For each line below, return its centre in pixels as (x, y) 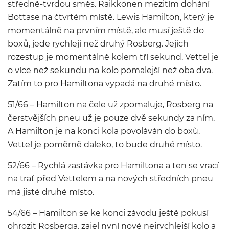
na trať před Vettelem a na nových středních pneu (110, 179)
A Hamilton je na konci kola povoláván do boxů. (104, 131)
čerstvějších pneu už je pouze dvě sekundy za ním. (111, 118)
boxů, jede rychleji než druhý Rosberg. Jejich (98, 44)
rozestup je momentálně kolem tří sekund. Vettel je (113, 57)
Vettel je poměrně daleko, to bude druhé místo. (105, 144)
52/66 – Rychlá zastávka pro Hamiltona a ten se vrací (113, 165)
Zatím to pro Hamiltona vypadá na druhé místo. (105, 84)
